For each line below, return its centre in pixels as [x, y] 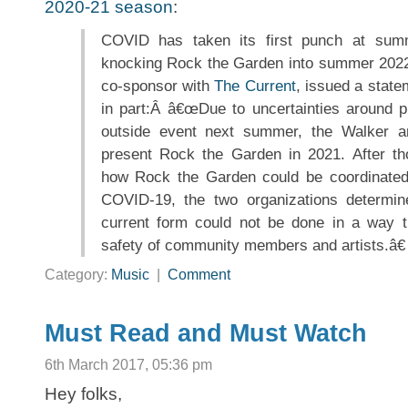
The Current [255, 87]
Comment [199, 275]
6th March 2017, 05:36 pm [128, 365]
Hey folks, [83, 394]
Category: [78, 275]
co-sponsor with [158, 87]
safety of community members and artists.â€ [253, 246]
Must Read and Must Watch [206, 334]
